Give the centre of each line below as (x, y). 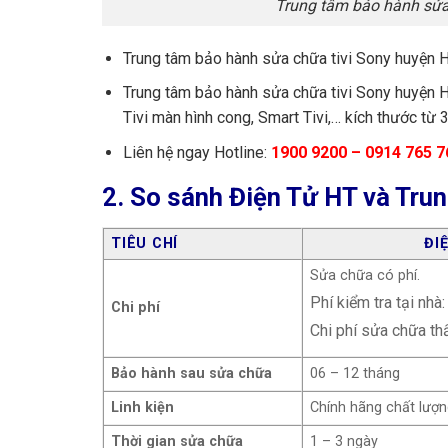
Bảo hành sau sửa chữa (192, 373)
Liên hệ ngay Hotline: (196, 152)
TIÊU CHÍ (144, 243)
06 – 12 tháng (355, 373)
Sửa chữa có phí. (365, 275)
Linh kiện (143, 407)
